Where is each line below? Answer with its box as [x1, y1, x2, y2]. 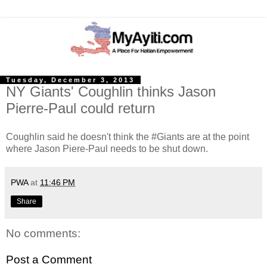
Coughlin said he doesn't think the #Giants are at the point [6, 132, 249, 142]
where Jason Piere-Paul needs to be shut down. [6, 144, 208, 154]
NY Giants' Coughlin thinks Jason [6, 83, 216, 100]
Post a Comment [6, 253, 92, 266]
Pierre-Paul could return [6, 100, 155, 117]
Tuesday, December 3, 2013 [6, 76, 135, 84]
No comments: [6, 227, 80, 240]
